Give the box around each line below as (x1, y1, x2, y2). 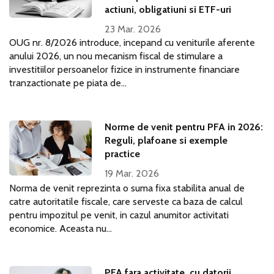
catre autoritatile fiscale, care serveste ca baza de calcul (9, 196, 243, 207)
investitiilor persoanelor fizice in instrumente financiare (9, 64, 240, 75)
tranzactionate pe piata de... (9, 77, 127, 89)
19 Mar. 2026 (105, 168, 160, 179)
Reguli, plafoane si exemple (105, 135, 228, 146)
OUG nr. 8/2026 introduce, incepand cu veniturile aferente (9, 37, 255, 48)
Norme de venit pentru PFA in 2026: (105, 121, 264, 133)
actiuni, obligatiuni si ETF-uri (105, 4, 232, 15)
